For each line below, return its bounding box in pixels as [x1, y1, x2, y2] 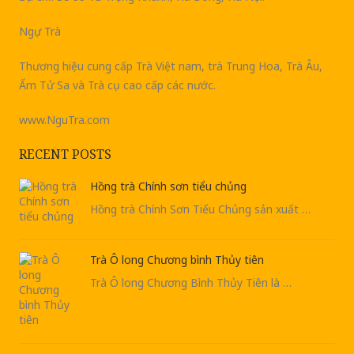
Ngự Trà [18, 24, 61, 39]
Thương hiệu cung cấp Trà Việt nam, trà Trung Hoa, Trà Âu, [18, 58, 326, 73]
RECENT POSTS [18, 145, 111, 163]
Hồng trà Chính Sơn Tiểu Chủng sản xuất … [89, 201, 311, 217]
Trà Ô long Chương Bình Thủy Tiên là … [89, 275, 292, 290]
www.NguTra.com [18, 112, 110, 127]
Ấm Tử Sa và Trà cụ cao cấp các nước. [18, 77, 216, 92]
